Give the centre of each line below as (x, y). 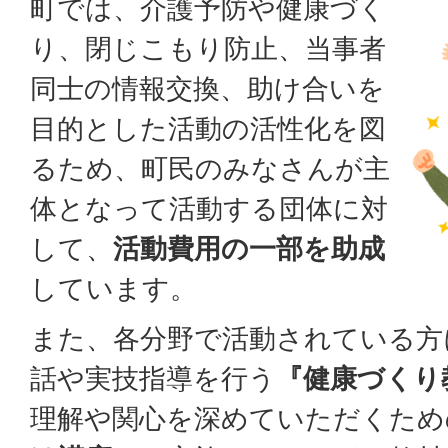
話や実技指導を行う (153, 378)
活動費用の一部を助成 (249, 248)
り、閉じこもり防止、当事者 (208, 48)
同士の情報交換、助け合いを (207, 88)
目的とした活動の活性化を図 (208, 128)
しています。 (113, 288)
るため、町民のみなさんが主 (210, 168)
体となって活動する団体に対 (209, 208)
